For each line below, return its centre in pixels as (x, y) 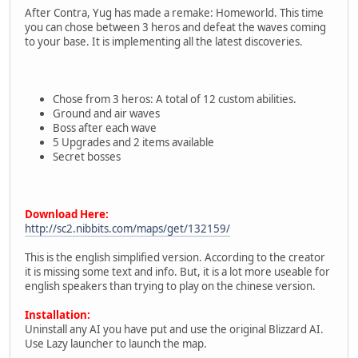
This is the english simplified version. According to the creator (175, 257)
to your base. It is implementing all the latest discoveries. (164, 41)
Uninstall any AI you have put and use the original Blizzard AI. (174, 329)
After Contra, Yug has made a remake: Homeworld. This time (174, 12)
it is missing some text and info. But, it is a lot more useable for (177, 271)
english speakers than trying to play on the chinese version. (170, 286)
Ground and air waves (110, 113)
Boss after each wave (108, 127)
